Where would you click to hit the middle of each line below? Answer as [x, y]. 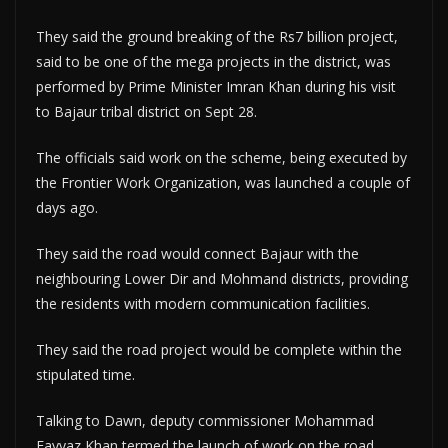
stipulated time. [85, 374]
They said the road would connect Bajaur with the [197, 253]
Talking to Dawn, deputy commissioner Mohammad [205, 420]
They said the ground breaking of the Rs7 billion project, [217, 36]
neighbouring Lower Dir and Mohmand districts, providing [222, 278]
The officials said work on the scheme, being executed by [221, 157]
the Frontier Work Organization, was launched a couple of [223, 182]
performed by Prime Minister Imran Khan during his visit [216, 86]
